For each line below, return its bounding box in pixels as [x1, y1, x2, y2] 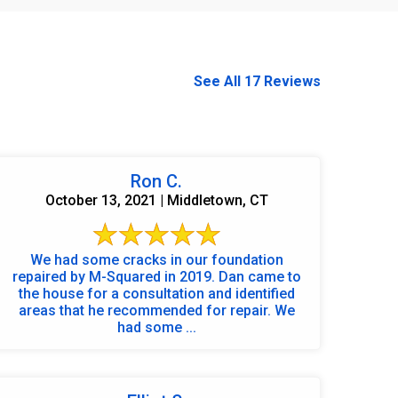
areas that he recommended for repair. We [18, 301, 295, 319]
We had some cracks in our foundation [29, 251, 283, 268]
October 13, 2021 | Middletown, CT [44, 191, 268, 209]
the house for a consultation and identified [18, 284, 295, 302]
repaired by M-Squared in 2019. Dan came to [12, 267, 301, 285]
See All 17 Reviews [194, 72, 321, 90]
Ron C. [131, 170, 182, 192]
